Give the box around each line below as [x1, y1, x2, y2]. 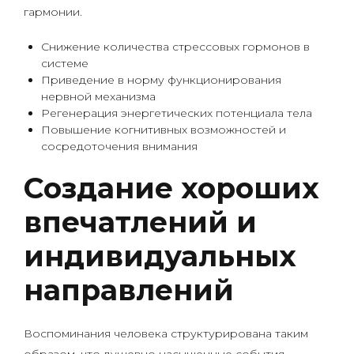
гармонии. [24, 5, 82, 19]
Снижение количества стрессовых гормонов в [41, 40, 310, 54]
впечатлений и [24, 205, 257, 239]
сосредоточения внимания [41, 139, 198, 153]
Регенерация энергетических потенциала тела [41, 106, 312, 120]
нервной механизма [41, 89, 156, 104]
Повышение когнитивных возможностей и [41, 122, 286, 137]
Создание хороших [24, 171, 319, 205]
